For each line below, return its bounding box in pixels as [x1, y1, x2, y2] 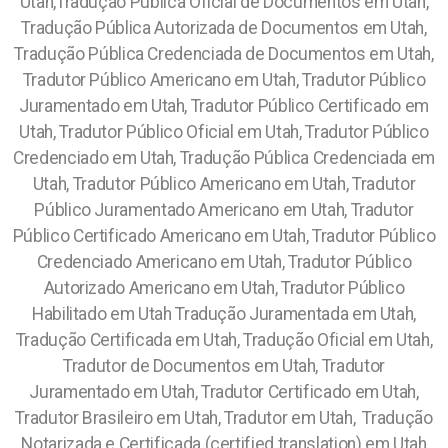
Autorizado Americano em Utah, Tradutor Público [43, 278, 405, 298]
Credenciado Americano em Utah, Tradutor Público [36, 252, 412, 272]
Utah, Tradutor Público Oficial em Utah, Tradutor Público [19, 122, 429, 142]
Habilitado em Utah [31, 304, 176, 324]
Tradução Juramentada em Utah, [175, 304, 417, 324]
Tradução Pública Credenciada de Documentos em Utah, [14, 44, 434, 64]
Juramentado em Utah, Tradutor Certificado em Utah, [29, 382, 419, 402]
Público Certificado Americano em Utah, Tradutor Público [12, 226, 436, 246]
